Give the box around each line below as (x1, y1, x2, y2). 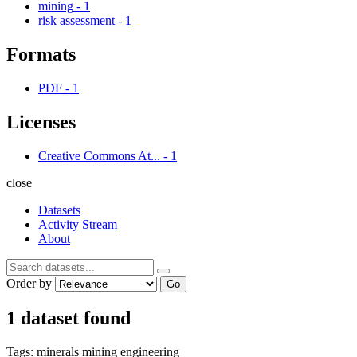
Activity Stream (38, 217, 117, 231)
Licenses (6, 111, 76, 132)
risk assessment (38, 13, 115, 27)
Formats (6, 43, 76, 65)
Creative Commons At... (38, 148, 160, 163)
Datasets (38, 202, 80, 217)
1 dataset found (6, 308, 131, 329)
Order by (6, 276, 52, 290)
